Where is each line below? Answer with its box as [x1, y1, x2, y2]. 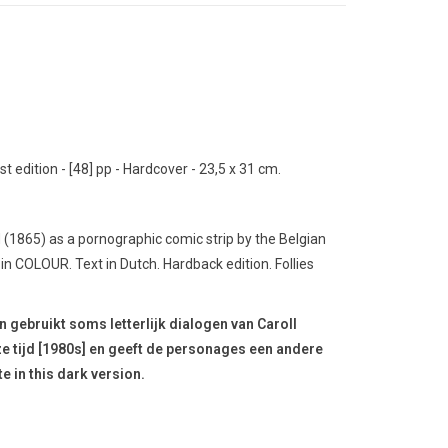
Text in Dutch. [74, 256, 160, 272]
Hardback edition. [162, 256, 272, 272]
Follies [274, 256, 314, 272]
